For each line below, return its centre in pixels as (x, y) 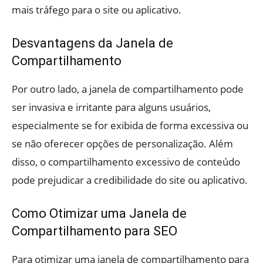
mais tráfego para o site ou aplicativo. (97, 9)
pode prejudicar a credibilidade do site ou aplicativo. (130, 180)
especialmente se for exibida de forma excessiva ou (130, 125)
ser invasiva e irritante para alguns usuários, (111, 107)
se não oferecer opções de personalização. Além (122, 143)
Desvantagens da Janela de (92, 43)
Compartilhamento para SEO (95, 231)
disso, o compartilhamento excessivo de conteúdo (126, 161)
